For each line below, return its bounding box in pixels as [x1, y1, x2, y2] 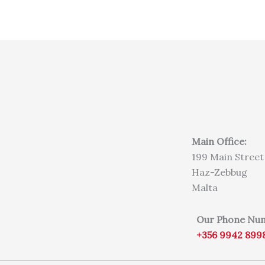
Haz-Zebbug [191, 166, 247, 178]
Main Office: [191, 135, 247, 147]
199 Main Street [191, 150, 264, 163]
